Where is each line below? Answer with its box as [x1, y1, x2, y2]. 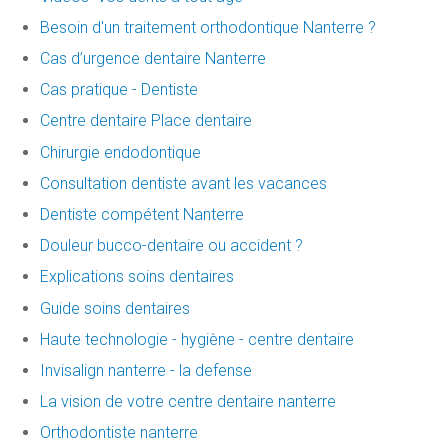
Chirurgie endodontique [40, 142, 201, 162]
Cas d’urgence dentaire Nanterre [40, 49, 266, 69]
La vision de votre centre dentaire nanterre [40, 392, 336, 412]
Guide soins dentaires [40, 298, 190, 318]
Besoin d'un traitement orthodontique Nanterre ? [40, 17, 376, 37]
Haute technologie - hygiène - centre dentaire [40, 329, 354, 349]
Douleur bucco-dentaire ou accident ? [40, 236, 303, 256]
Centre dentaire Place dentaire [40, 111, 252, 131]
